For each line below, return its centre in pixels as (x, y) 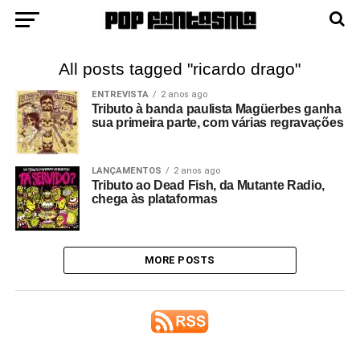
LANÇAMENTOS (126, 171)
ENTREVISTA (120, 94)
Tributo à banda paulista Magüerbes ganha (216, 109)
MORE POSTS (180, 260)
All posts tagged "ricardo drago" (180, 69)
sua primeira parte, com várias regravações (217, 123)
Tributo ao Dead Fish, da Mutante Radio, (208, 185)
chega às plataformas (154, 199)
